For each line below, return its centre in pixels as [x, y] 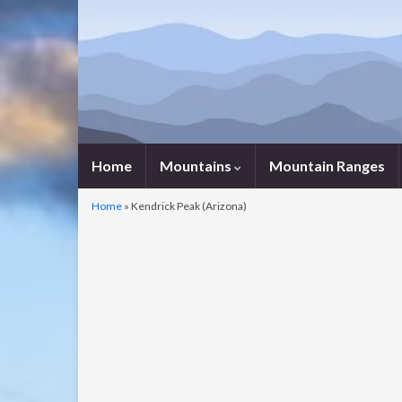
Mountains [197, 166]
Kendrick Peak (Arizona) [189, 206]
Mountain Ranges [327, 166]
